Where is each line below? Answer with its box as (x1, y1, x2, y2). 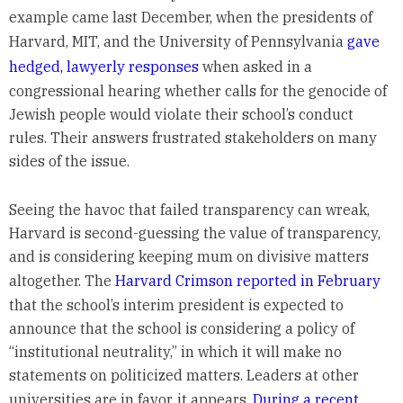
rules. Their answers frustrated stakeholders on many (8, 128, 377, 147)
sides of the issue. (8, 151, 130, 170)
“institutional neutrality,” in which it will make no (8, 342, 342, 361)
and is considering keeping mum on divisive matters (8, 246, 369, 265)
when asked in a (198, 57, 312, 76)
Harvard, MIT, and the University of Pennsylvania (8, 31, 347, 50)
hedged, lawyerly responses (8, 57, 199, 76)
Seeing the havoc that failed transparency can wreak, (8, 200, 370, 219)
